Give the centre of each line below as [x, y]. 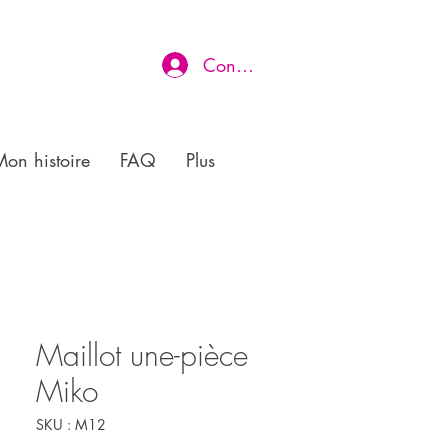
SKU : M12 [71, 424]
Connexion [245, 65]
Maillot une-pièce [142, 355]
